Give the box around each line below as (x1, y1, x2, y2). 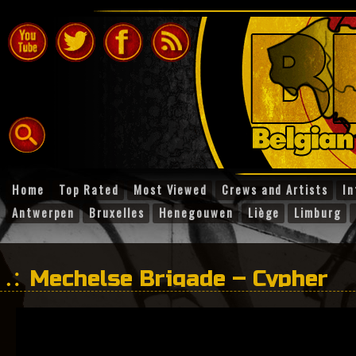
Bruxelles (89, 203, 145, 221)
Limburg (294, 203, 342, 221)
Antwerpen (12, 203, 75, 221)
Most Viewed (133, 180, 208, 198)
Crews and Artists (222, 180, 328, 198)
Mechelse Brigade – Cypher (29, 265, 328, 292)
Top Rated (58, 180, 119, 198)
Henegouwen (158, 203, 234, 221)
